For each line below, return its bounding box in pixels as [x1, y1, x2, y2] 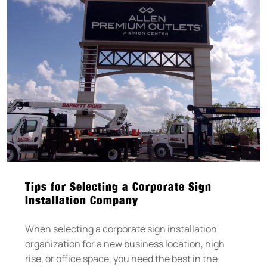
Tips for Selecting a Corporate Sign [25, 179, 212, 193]
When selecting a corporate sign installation [25, 222, 217, 235]
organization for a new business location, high [25, 237, 225, 250]
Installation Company [25, 193, 138, 207]
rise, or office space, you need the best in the [25, 252, 218, 265]
